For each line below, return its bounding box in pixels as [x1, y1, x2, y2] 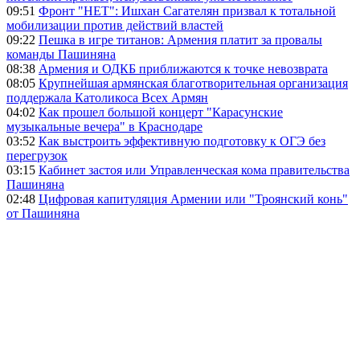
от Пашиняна [6, 207, 80, 221]
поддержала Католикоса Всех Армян [6, 91, 208, 105]
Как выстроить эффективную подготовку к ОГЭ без [39, 134, 325, 149]
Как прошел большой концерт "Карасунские [39, 105, 283, 120]
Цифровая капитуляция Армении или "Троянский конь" [39, 192, 348, 207]
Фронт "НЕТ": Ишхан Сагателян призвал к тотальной [39, 4, 336, 18]
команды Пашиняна [6, 47, 116, 62]
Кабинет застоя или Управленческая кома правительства [39, 163, 350, 178]
